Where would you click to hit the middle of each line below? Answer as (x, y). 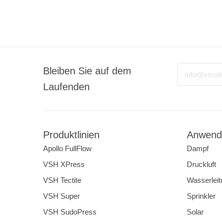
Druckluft (201, 165)
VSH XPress (64, 165)
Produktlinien (71, 135)
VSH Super (61, 196)
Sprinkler (201, 196)
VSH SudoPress (70, 212)
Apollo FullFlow (67, 149)
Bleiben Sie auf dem (87, 71)
